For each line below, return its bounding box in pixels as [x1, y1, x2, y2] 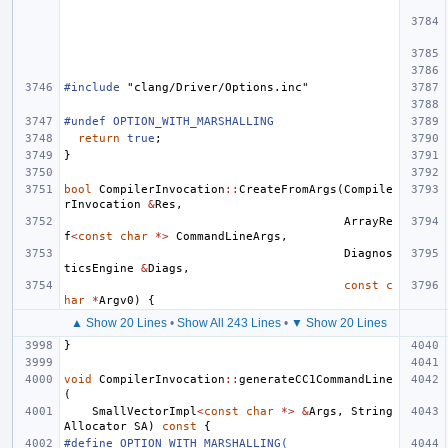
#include [64, 80, 120, 94]
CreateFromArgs [239, 182, 337, 196]
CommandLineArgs [176, 229, 281, 243]
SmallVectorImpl [92, 404, 197, 418]
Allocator [64, 419, 127, 433]
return [78, 131, 120, 145]
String [351, 404, 393, 418]
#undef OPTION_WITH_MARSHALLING [64, 114, 274, 128]
